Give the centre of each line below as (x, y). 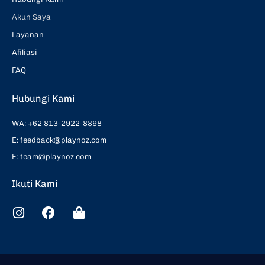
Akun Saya (31, 17)
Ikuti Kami (35, 184)
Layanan (28, 35)
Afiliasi (25, 53)
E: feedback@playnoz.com (59, 140)
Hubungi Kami (43, 99)
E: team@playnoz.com (51, 157)
